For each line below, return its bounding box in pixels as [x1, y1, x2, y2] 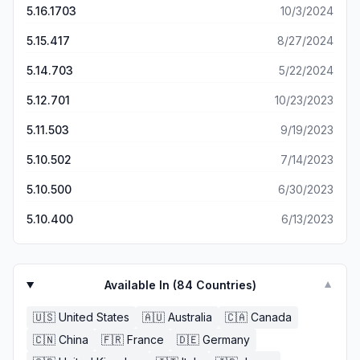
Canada [251, 310, 292, 324]
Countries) [192, 278, 256, 292]
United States [59, 310, 129, 324]
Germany [202, 333, 250, 346]
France [127, 333, 164, 346]
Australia [168, 310, 212, 324]
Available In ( [104, 278, 177, 292]
